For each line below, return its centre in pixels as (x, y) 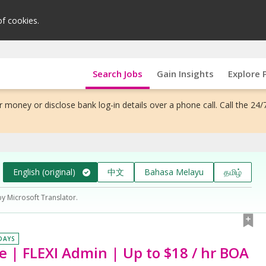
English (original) (45, 172)
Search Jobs (117, 73)
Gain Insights (185, 73)
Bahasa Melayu (174, 172)
